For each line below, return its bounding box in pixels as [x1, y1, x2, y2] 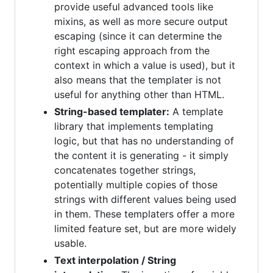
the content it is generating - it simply [54, 149, 229, 162]
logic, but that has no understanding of [54, 135, 234, 147]
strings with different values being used [54, 193, 236, 206]
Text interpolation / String [54, 254, 176, 267]
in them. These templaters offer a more [54, 208, 235, 221]
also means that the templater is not [54, 74, 221, 87]
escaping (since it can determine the [54, 30, 222, 43]
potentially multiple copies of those [54, 179, 218, 191]
